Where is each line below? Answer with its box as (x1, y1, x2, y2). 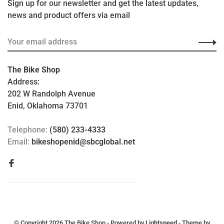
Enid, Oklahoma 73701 (7, 100, 88, 110)
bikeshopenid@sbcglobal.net (31, 136, 135, 146)
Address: (7, 76, 39, 86)
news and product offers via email (7, 10, 130, 20)
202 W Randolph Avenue (7, 88, 95, 98)
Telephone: (7, 124, 49, 134)
